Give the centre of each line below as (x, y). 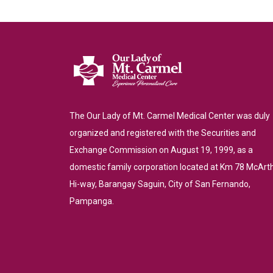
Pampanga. (92, 201)
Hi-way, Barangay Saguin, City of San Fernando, (160, 184)
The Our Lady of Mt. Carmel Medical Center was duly (170, 116)
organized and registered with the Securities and (163, 133)
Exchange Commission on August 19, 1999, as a (161, 150)
